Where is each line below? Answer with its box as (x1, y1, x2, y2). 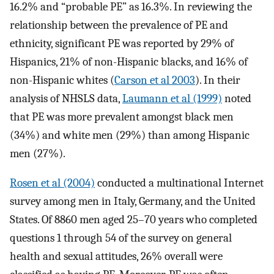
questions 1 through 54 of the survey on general (10, 231, 232, 245)
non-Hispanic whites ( (10, 73, 114, 87)
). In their (195, 73, 240, 87)
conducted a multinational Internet (95, 176, 264, 190)
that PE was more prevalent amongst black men (10, 109, 234, 124)
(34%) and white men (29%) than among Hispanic (10, 128, 250, 142)
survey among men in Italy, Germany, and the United (10, 194, 256, 209)
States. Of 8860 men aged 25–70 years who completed (10, 213, 257, 227)
